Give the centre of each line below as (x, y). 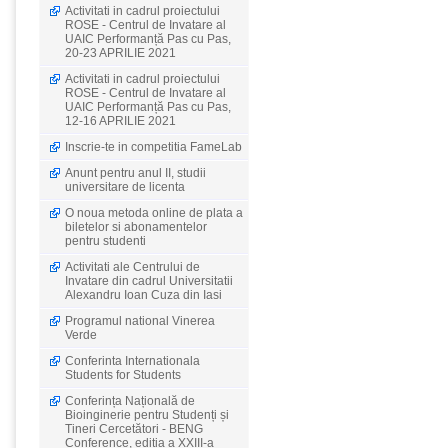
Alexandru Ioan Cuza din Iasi (143, 295)
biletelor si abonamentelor (136, 227)
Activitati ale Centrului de (132, 267)
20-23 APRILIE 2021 (120, 53)
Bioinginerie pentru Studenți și (147, 415)
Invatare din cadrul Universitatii (149, 281)
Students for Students (123, 375)
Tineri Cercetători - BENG (134, 429)
